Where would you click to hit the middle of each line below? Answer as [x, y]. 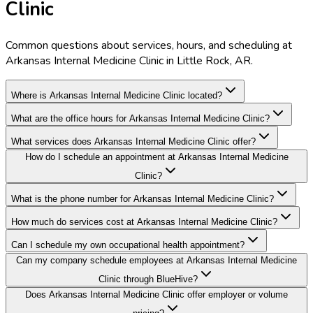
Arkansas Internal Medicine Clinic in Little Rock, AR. [129, 60]
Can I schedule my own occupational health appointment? [128, 245]
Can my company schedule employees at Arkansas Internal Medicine [156, 260]
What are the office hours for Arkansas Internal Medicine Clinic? [140, 118]
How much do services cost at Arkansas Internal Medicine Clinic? [144, 221]
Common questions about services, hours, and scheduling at [149, 45]
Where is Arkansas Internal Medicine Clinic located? [117, 95]
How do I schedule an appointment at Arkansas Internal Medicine [156, 156]
